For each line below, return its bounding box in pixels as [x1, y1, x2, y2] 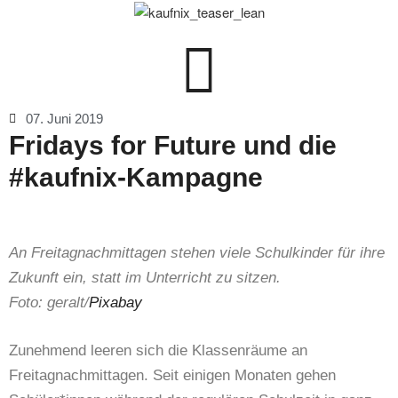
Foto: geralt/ [9, 294, 89, 312]
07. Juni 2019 [26, 111, 103, 127]
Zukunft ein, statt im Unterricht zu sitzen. [9, 269, 281, 287]
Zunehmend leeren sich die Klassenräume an [9, 341, 307, 359]
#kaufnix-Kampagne [9, 163, 263, 193]
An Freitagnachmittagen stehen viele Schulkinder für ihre [9, 244, 385, 262]
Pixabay [89, 294, 142, 312]
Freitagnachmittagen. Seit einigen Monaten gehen [9, 366, 336, 384]
